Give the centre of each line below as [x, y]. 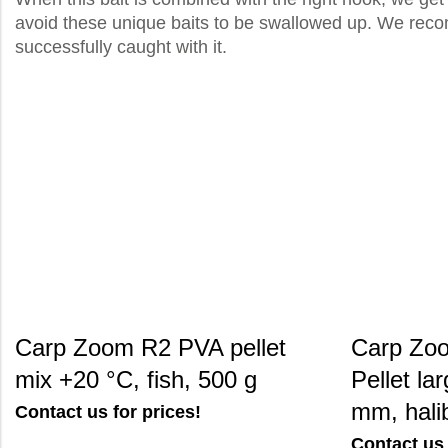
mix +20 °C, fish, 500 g [136, 379]
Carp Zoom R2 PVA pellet [150, 347]
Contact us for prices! [108, 412]
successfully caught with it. [121, 47]
